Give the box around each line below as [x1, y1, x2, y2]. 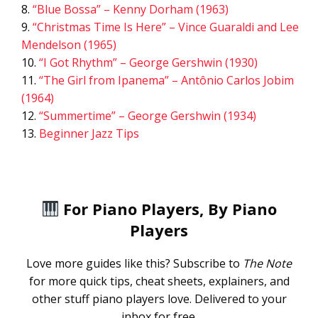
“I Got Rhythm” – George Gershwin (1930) [39, 55, 258, 70]
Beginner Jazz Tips [39, 126, 139, 141]
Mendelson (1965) [21, 37, 116, 53]
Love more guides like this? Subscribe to [26, 256, 243, 271]
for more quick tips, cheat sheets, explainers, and [28, 273, 290, 289]
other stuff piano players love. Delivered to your [31, 291, 287, 307]
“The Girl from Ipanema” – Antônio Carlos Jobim [39, 72, 294, 88]
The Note [243, 256, 292, 271]
